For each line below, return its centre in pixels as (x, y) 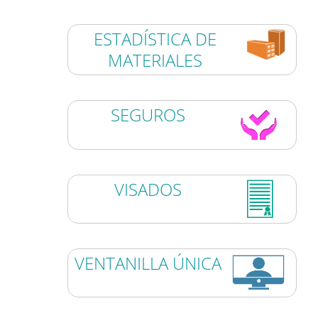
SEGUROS (148, 115)
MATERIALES (155, 60)
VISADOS (148, 189)
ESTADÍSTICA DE (155, 39)
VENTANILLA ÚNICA (148, 263)
